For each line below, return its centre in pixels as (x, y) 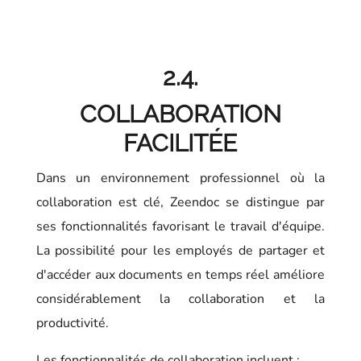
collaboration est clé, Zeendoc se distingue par (180, 202)
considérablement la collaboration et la (180, 299)
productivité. (72, 323)
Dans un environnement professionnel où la (180, 178)
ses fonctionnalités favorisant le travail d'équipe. (180, 226)
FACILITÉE (180, 143)
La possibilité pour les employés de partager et (180, 250)
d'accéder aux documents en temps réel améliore (180, 274)
